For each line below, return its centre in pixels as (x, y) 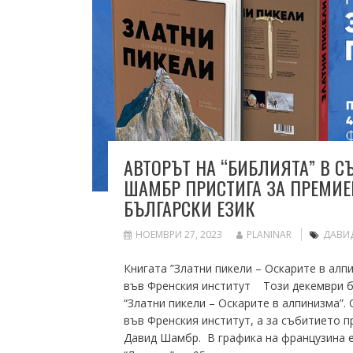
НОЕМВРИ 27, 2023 (179, 234)
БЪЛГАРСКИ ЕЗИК (190, 208)
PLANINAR (269, 234)
